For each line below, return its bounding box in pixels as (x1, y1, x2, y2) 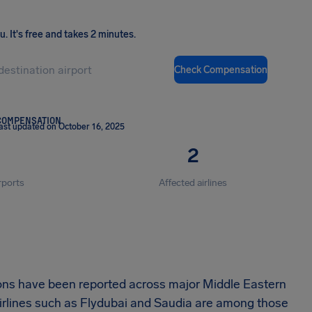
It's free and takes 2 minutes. (10, 29, 136, 40)
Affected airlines (159, 177, 228, 189)
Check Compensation (174, 63, 267, 76)
